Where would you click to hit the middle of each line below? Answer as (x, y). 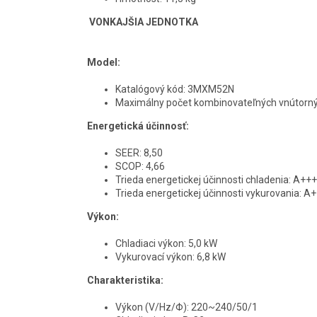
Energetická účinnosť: (138, 126)
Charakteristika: (125, 280)
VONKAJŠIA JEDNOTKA (144, 22)
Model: (104, 62)
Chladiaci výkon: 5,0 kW (203, 243)
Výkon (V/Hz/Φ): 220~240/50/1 (192, 307)
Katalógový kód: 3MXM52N (176, 89)
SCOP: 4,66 (140, 166)
